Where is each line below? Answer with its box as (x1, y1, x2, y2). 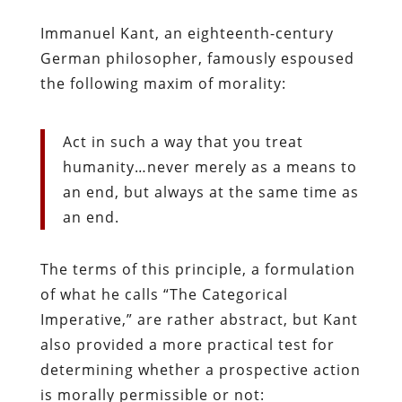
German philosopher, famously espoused (39, 48, 354, 68)
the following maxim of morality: (39, 73, 286, 93)
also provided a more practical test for (39, 334, 335, 354)
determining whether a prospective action (39, 359, 361, 380)
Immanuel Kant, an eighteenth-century (39, 22, 334, 43)
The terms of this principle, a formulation (39, 258, 355, 279)
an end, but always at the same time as (62, 181, 359, 202)
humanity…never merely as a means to (62, 156, 357, 177)
